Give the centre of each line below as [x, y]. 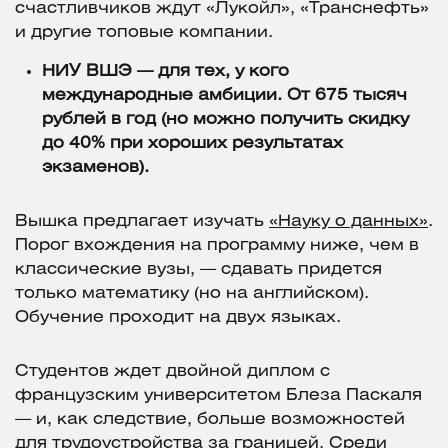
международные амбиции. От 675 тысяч [224, 96]
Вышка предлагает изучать [142, 222]
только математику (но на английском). [192, 294]
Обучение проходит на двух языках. [178, 318]
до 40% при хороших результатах [192, 144]
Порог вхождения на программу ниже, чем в [217, 246]
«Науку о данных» [348, 222]
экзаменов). [95, 168]
